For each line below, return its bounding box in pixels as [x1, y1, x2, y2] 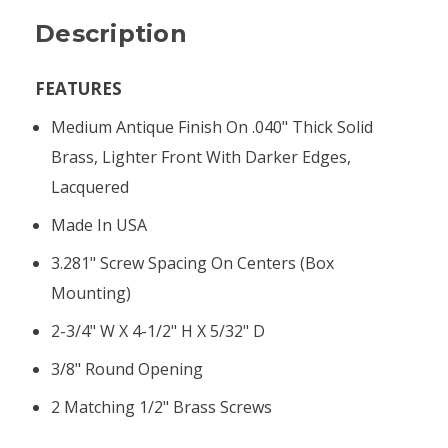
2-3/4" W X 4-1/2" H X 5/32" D [51, 319, 266, 342]
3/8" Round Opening [51, 357, 204, 380]
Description [35, 18, 187, 48]
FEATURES [35, 76, 122, 100]
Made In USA [51, 213, 148, 236]
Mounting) [51, 281, 132, 304]
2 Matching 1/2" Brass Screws [51, 395, 273, 418]
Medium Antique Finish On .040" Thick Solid [51, 115, 374, 138]
